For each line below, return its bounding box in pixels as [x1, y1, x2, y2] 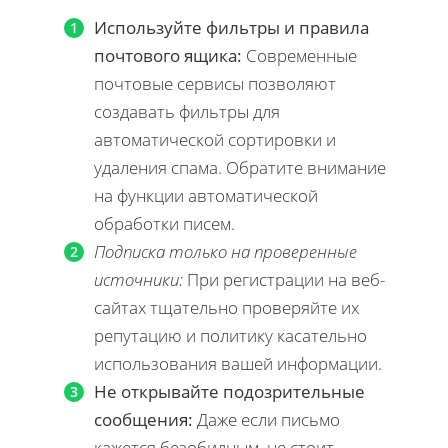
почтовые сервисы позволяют [94, 71, 336, 95]
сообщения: [94, 407, 193, 431]
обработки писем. [94, 211, 235, 235]
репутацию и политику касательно [94, 323, 367, 347]
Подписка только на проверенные [94, 239, 357, 263]
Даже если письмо [193, 407, 340, 431]
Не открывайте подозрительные [94, 379, 365, 403]
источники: [94, 267, 183, 291]
